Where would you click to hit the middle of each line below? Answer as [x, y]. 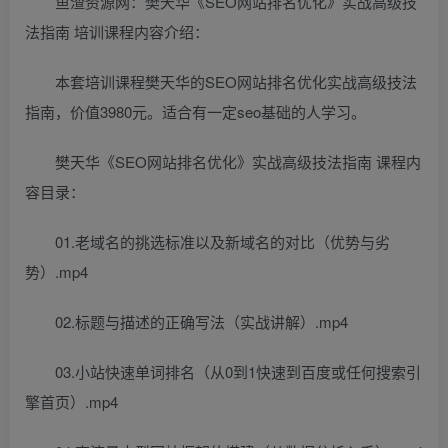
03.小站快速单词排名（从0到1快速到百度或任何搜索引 [238, 372]
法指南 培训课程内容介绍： [117, 32]
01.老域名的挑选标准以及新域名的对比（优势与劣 [222, 242]
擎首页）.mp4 [71, 402]
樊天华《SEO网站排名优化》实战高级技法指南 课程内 [238, 162]
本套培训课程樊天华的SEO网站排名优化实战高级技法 [236, 82]
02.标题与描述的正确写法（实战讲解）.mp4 [201, 322]
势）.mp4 [56, 272]
